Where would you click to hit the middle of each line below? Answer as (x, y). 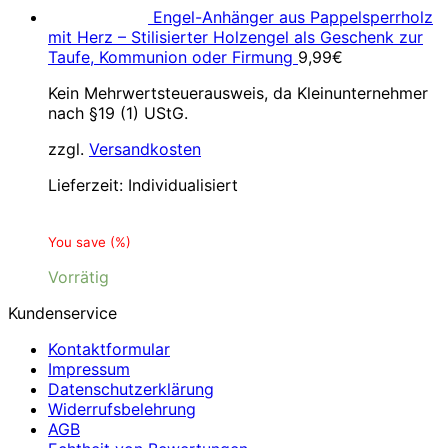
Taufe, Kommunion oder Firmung (170, 57)
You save (79, 242)
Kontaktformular (109, 349)
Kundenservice (62, 313)
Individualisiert (183, 185)
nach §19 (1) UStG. (118, 113)
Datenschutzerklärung (131, 389)
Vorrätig (78, 277)
